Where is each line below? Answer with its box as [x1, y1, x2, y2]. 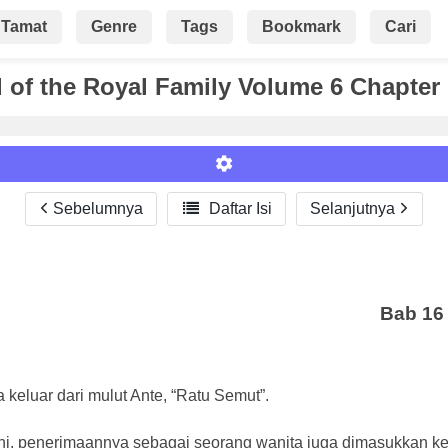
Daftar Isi [205, 200, 272, 217]
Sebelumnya [49, 200, 143, 217]
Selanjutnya [310, 200, 399, 217]
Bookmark [262, 18, 341, 35]
